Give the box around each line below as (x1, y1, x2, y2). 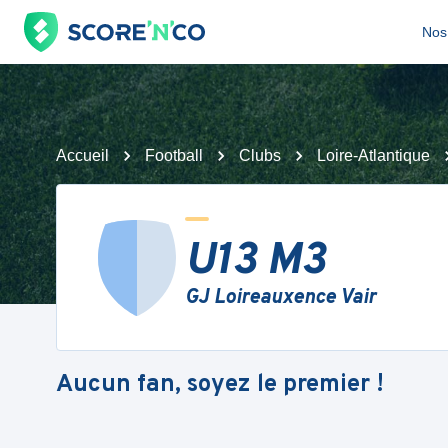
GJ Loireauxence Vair (185, 285, 376, 311)
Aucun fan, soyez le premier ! (56, 369, 384, 400)
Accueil (56, 147, 109, 164)
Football (145, 147, 203, 164)
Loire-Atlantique (317, 147, 430, 164)
